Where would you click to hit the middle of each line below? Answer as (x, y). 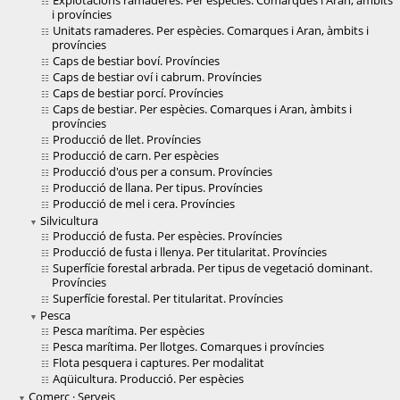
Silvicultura (69, 221)
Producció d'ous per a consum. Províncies (162, 172)
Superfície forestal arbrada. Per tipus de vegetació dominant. (212, 268)
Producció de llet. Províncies (127, 140)
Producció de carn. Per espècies (136, 156)
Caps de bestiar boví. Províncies (136, 61)
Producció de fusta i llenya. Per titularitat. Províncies (190, 252)
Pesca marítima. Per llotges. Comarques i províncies (188, 347)
